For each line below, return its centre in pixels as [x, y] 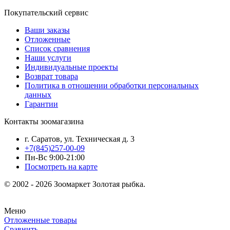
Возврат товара [51, 76]
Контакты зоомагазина [44, 121]
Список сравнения [57, 48]
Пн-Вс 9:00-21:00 [55, 157]
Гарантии [41, 104]
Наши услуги [48, 57]
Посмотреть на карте [61, 166]
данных [38, 94]
